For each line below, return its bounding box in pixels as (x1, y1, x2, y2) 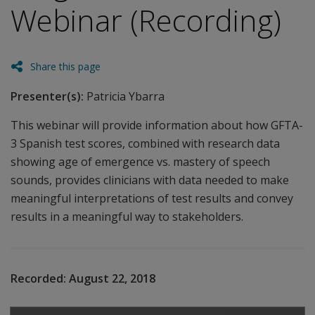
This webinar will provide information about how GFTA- (11, 117, 303, 133)
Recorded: (11, 271, 66, 286)
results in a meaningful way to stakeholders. (11, 209, 243, 224)
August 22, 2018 (69, 271, 155, 286)
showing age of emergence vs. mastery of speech (11, 154, 270, 169)
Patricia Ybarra (84, 89, 165, 104)
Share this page (30, 60, 101, 73)
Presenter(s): (11, 89, 84, 104)
